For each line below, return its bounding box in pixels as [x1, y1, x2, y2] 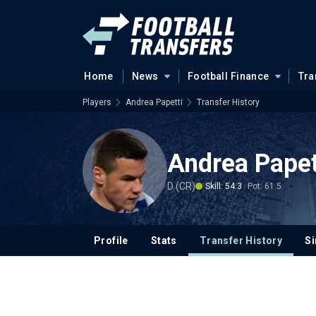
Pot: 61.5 [248, 181, 281, 191]
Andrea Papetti [126, 97, 183, 107]
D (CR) [167, 180, 195, 192]
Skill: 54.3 [205, 181, 242, 191]
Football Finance [187, 71, 269, 82]
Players [83, 97, 111, 107]
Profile [94, 235, 128, 246]
